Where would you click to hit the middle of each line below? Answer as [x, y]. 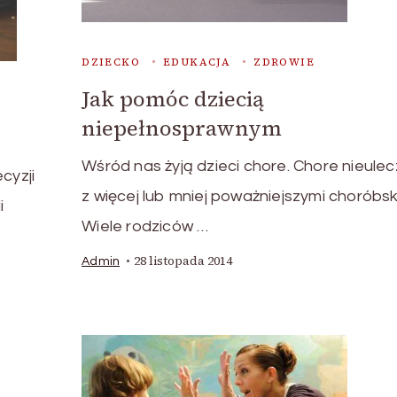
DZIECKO [111, 62]
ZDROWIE [284, 62]
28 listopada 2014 [183, 261]
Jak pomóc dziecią [173, 99]
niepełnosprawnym [182, 128]
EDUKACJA [197, 62]
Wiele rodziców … [145, 227]
